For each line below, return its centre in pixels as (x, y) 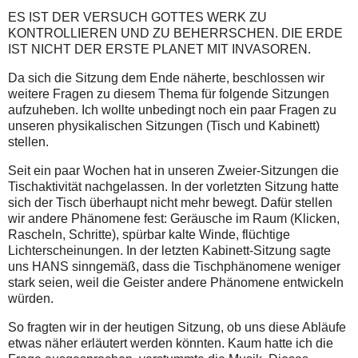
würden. (31, 298)
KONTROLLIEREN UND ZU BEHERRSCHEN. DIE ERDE (175, 34)
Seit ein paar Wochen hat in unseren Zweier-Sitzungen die (173, 170)
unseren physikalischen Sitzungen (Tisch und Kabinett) (164, 125)
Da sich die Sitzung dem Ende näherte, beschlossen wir (166, 78)
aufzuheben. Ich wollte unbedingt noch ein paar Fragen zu (172, 109)
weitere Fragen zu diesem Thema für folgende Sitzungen (169, 93)
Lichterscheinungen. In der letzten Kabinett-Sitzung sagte (169, 250)
